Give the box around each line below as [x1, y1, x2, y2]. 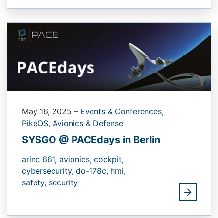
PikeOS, [22, 118, 53, 128]
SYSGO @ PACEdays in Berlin [22, 133, 160, 145]
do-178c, [76, 165, 110, 176]
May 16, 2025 [22, 106, 74, 116]
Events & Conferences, [80, 106, 163, 116]
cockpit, [94, 154, 124, 164]
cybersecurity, [22, 165, 76, 176]
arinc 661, [22, 154, 59, 164]
